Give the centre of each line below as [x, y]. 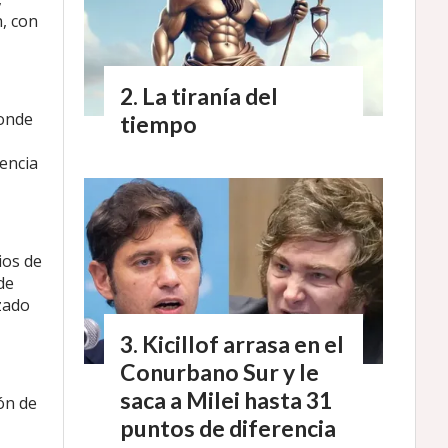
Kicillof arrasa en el [243, 343]
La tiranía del [210, 96]
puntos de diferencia [228, 427]
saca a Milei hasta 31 [226, 399]
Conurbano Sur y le [219, 371]
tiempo [158, 124]
